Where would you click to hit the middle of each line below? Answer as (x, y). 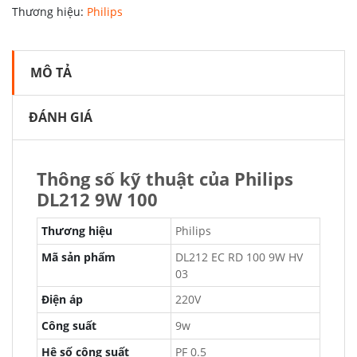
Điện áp (62, 299)
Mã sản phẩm (78, 257)
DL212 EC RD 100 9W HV (239, 257)
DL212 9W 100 (97, 199)
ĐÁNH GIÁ (61, 117)
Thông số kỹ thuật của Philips (165, 178)
